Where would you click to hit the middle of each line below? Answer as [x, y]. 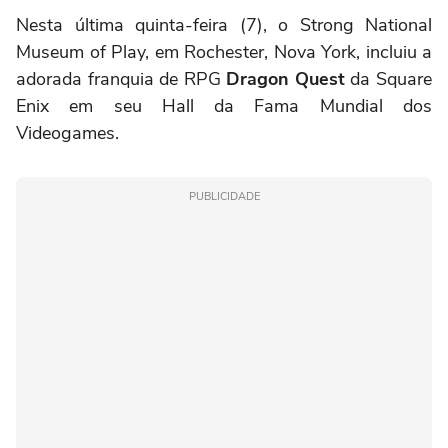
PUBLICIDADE [224, 196]
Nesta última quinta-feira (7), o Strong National [224, 24]
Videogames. [67, 132]
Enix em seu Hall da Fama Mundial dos [224, 105]
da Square [388, 78]
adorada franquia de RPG [121, 78]
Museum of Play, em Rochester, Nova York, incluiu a [224, 51]
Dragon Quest [285, 78]
